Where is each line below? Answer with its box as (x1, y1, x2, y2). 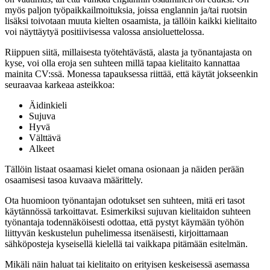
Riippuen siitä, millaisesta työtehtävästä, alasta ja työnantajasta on (5, 47, 252, 58)
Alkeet (29, 143, 54, 154)
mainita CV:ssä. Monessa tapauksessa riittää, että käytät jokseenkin (5, 69, 258, 80)
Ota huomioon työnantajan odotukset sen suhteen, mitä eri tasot (5, 195, 245, 206)
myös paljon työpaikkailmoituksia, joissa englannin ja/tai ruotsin (5, 5, 247, 16)
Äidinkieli (29, 100, 67, 111)
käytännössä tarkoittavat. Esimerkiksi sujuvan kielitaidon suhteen (5, 206, 251, 217)
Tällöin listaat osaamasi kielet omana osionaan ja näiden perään (5, 164, 244, 175)
